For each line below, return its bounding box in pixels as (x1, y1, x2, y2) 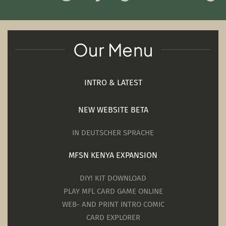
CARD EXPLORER (86, 213, 140, 222)
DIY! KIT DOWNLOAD (80, 174, 146, 183)
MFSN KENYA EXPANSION (69, 150, 157, 160)
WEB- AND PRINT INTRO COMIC (62, 200, 164, 209)
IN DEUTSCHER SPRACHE (72, 128, 154, 137)
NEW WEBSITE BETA (78, 105, 148, 115)
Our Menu (73, 39, 153, 61)
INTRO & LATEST (84, 78, 142, 87)
